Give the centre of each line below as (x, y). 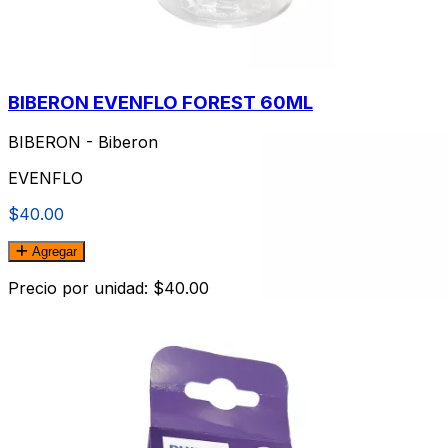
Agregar (52, 252)
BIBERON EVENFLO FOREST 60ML (160, 102)
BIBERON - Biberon (83, 142)
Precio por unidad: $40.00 (108, 288)
